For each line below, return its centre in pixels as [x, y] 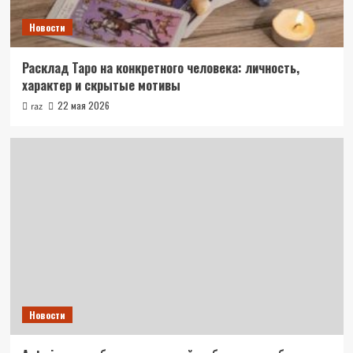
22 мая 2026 [83, 105]
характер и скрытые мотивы [101, 85]
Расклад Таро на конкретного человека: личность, [160, 68]
